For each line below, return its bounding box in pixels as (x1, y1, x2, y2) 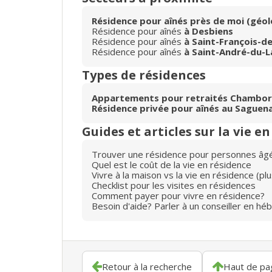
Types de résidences (82, 66, 206, 83)
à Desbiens (184, 24, 233, 37)
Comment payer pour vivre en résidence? (92, 189, 265, 202)
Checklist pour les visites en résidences (92, 178, 256, 191)
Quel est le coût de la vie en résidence (92, 158, 251, 171)
